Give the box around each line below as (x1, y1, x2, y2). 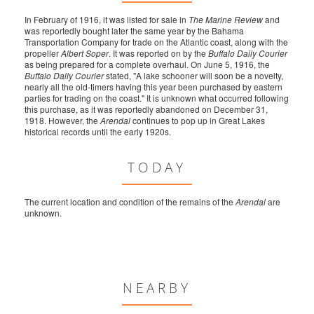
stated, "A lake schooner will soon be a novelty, (104, 69, 283, 82)
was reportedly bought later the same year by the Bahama (25, 25, 244, 37)
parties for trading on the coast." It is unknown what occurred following (25, 92, 289, 104)
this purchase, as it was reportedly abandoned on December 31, (25, 103, 268, 116)
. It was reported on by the (109, 47, 208, 60)
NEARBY (123, 279, 191, 298)
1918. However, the (25, 114, 100, 127)
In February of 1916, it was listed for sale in (25, 13, 189, 26)
